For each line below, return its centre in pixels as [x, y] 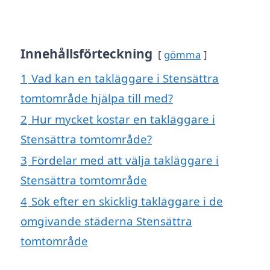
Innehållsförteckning [86, 54]
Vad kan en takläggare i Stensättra [125, 78]
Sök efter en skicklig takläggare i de [127, 201]
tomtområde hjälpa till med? [97, 98]
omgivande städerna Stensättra [106, 221]
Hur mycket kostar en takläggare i [123, 119]
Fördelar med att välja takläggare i [125, 160]
